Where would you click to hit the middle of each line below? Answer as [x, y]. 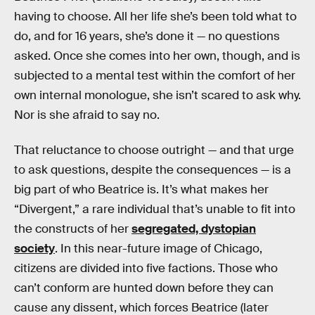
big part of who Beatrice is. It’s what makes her [141, 189]
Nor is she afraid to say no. [87, 115]
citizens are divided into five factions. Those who [146, 268]
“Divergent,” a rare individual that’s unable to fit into [155, 209]
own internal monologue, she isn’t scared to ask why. [157, 95]
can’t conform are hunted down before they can [144, 288]
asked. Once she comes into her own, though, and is [157, 56]
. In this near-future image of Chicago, [159, 248]
